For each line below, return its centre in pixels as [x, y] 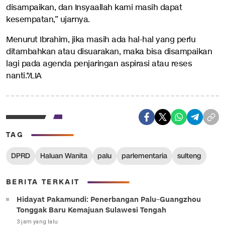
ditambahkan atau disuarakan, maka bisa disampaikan [109, 52]
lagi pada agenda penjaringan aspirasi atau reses [99, 64]
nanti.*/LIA [24, 76]
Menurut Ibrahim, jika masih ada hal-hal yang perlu [101, 40]
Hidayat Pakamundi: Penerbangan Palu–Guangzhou [109, 200]
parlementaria [144, 156]
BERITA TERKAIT [43, 182]
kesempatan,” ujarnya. [48, 20]
